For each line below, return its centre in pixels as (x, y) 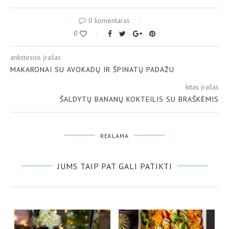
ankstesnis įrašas (36, 57)
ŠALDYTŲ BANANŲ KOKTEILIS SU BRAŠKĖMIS (139, 99)
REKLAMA (114, 135)
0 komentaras (109, 20)
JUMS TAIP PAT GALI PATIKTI (114, 166)
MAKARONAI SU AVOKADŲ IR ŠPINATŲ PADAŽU (92, 69)
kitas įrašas (202, 87)
